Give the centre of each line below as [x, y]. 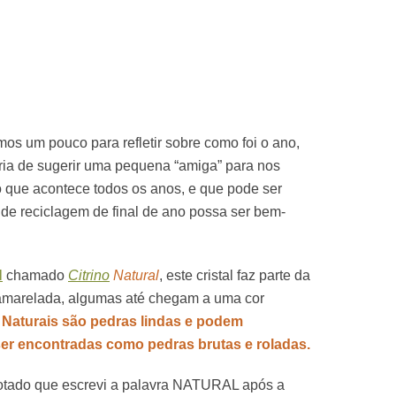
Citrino [89, 275]
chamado [34, 275]
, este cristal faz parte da [235, 275]
